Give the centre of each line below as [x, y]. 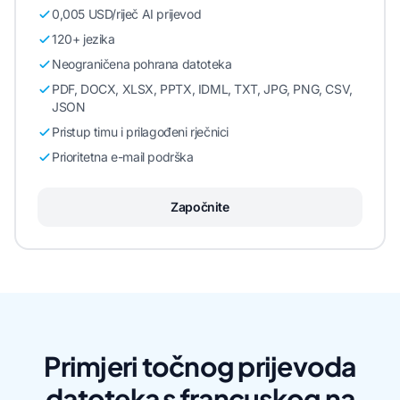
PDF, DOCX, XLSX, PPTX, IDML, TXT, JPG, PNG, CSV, [202, 89]
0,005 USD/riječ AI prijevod [127, 14]
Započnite [200, 207]
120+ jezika [83, 39]
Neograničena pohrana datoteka [142, 64]
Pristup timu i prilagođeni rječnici [140, 132]
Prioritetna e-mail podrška [123, 157]
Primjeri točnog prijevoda [200, 366]
